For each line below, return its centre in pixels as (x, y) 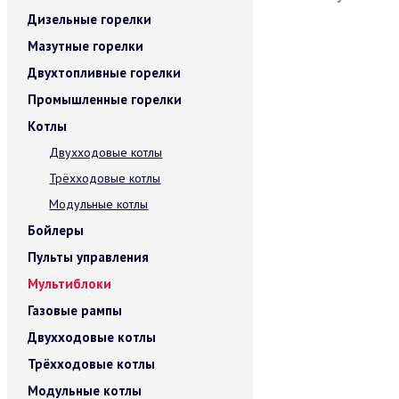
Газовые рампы (75, 310)
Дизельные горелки (90, 19)
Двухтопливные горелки (105, 73)
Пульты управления (89, 257)
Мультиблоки (70, 284)
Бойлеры (56, 230)
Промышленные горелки (105, 99)
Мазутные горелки (86, 46)
